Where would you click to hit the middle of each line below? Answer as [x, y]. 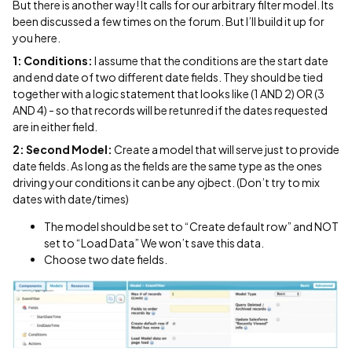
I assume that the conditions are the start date [211, 60]
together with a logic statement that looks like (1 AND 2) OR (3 [169, 93]
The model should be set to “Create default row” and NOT [191, 226]
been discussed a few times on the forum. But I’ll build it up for [169, 21]
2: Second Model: [62, 149]
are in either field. [55, 126]
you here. [37, 38]
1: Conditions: [53, 60]
